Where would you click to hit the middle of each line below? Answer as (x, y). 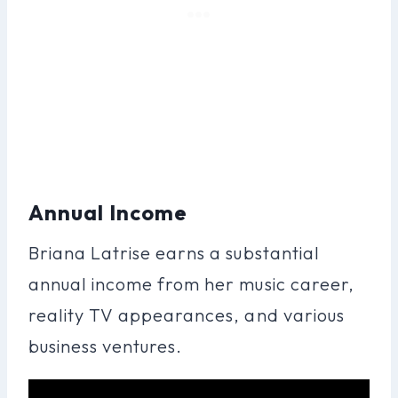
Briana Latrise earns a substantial (174, 252)
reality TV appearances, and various (187, 314)
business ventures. (106, 346)
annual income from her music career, (191, 283)
